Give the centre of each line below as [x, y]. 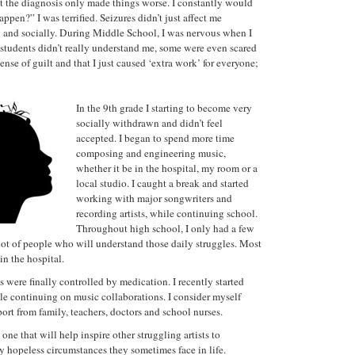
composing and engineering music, [151, 153]
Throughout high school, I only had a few [165, 228]
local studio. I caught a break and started [162, 183]
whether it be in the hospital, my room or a [167, 168]
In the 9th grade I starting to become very [164, 108]
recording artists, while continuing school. [167, 213]
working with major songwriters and [154, 198]
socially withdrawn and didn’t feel [149, 123]
